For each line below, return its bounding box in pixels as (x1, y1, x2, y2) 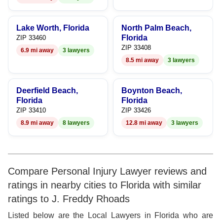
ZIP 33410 (16, 107, 46, 114)
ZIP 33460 (16, 34, 46, 41)
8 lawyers (63, 119, 90, 126)
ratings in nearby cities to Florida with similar (8, 180, 201, 190)
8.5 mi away (126, 57, 159, 64)
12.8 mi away (126, 119, 162, 126)
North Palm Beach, (121, 24, 191, 32)
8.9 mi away (21, 119, 54, 126)
